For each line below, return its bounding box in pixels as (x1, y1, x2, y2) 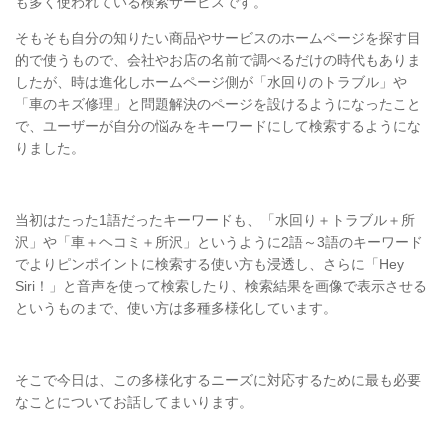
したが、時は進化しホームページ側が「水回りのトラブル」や (15, 73, 407, 90)
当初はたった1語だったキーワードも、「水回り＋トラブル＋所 (15, 211, 415, 228)
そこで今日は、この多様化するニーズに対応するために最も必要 (15, 371, 421, 388)
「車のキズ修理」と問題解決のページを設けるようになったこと (15, 95, 421, 112)
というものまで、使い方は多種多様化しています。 (15, 299, 337, 316)
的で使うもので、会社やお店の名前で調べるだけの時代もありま (15, 51, 421, 68)
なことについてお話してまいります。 (15, 393, 253, 410)
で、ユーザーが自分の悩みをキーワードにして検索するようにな (15, 117, 421, 134)
